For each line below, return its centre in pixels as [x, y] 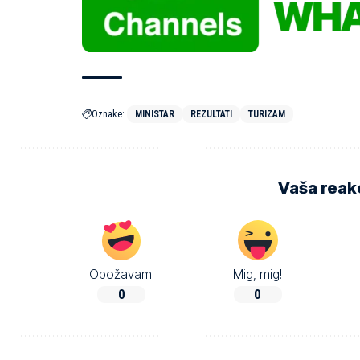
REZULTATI [211, 114]
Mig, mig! [258, 274]
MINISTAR [155, 114]
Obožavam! [121, 274]
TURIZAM [267, 114]
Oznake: [108, 114]
